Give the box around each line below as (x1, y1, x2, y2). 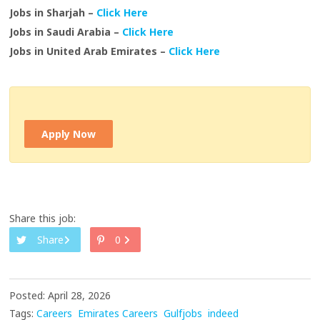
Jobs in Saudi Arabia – (9, 25, 123, 39)
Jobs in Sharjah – (9, 6, 97, 20)
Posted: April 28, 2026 (9, 289, 111, 303)
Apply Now (41, 127, 96, 141)
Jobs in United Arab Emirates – (9, 44, 169, 59)
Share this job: (9, 211, 76, 226)
